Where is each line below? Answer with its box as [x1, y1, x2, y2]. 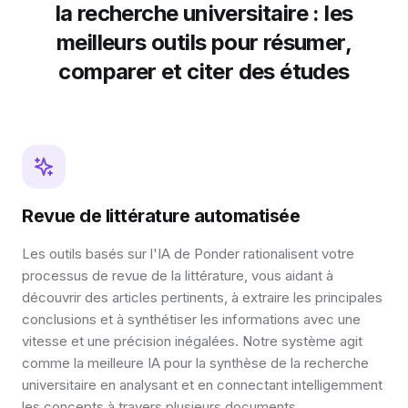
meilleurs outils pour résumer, [56, 29, 352, 56]
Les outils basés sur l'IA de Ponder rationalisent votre [22, 245, 354, 263]
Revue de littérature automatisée [22, 205, 300, 228]
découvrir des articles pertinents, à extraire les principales [22, 289, 382, 307]
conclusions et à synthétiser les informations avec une [22, 311, 361, 329]
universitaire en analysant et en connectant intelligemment [22, 376, 382, 394]
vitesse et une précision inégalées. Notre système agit [22, 332, 362, 351]
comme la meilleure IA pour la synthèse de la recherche [22, 354, 369, 372]
